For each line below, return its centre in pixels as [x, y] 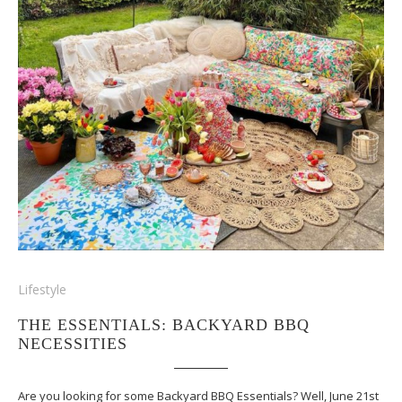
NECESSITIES [73, 344]
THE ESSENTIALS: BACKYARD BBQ [164, 325]
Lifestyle [42, 290]
